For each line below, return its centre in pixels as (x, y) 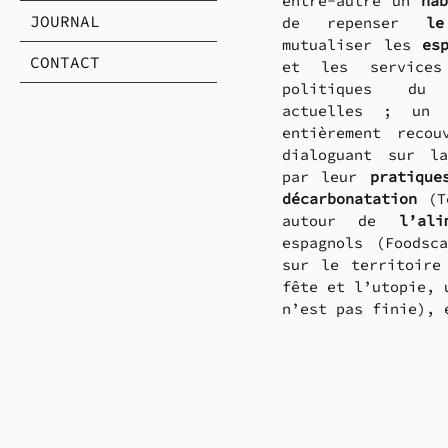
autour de (340, 221)
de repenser (354, 23)
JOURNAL (65, 20)
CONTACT (65, 61)
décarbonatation (349, 199)
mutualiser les (352, 45)
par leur (326, 177)
